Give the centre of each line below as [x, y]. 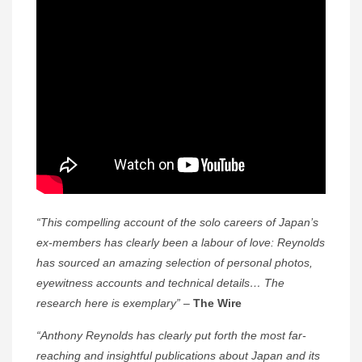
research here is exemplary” [108, 303]
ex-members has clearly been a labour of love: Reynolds [181, 243]
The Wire [217, 303]
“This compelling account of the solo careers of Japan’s [177, 223]
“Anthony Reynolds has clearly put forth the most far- [171, 336]
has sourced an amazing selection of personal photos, [175, 263]
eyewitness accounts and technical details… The [160, 283]
